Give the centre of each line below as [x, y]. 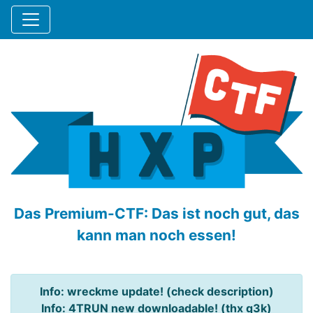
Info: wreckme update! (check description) [156, 292]
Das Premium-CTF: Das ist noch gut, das [156, 214]
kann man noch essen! [156, 235]
